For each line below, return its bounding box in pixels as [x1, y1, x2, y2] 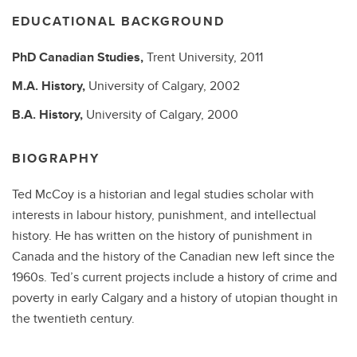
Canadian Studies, [39, 48, 147, 66]
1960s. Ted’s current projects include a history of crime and [12, 268, 337, 286]
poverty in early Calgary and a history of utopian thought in [12, 288, 338, 307]
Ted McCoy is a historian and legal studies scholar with [12, 185, 314, 203]
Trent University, [147, 48, 240, 66]
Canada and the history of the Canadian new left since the [12, 247, 335, 265]
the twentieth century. [12, 309, 138, 328]
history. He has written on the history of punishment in [12, 226, 312, 245]
